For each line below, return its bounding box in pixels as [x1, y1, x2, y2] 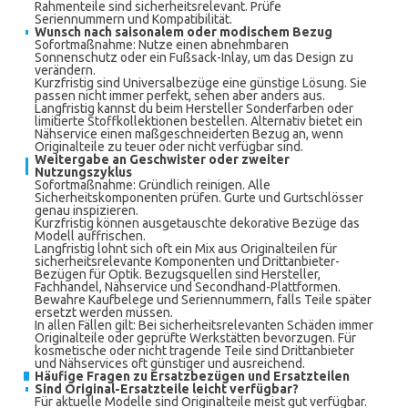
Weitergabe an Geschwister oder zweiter [35, 152, 290, 167]
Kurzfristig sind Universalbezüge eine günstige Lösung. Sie [35, 76, 367, 90]
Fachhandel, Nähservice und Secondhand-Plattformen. [35, 280, 341, 294]
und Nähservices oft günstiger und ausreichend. [35, 356, 305, 371]
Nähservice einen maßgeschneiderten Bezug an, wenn [35, 127, 343, 141]
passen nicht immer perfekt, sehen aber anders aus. [35, 88, 325, 103]
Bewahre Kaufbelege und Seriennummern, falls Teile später [35, 292, 372, 307]
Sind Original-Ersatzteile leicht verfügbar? [35, 382, 299, 396]
